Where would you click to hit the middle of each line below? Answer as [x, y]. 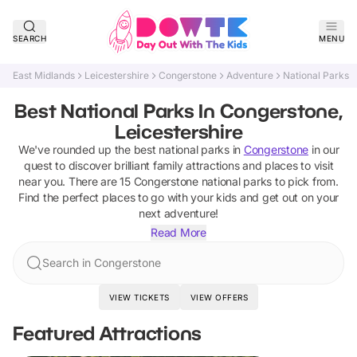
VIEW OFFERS [219, 297]
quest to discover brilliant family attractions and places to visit [178, 165]
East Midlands [44, 75]
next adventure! [178, 213]
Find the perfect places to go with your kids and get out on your [178, 197]
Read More [178, 232]
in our [324, 149]
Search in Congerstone [102, 263]
